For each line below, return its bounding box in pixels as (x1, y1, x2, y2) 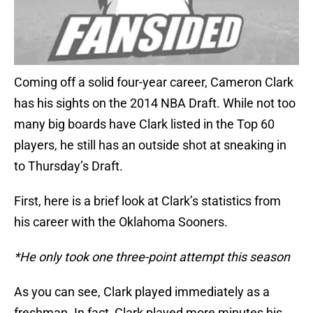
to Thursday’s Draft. (14, 159, 123, 174)
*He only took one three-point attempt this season (14, 249, 290, 265)
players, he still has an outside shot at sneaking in (14, 138, 286, 153)
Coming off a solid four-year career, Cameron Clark (14, 75, 293, 90)
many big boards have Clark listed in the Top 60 (14, 117, 275, 132)
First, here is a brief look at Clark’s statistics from (14, 194, 281, 209)
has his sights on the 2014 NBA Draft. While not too (14, 96, 296, 111)
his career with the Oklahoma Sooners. (14, 214, 228, 230)
